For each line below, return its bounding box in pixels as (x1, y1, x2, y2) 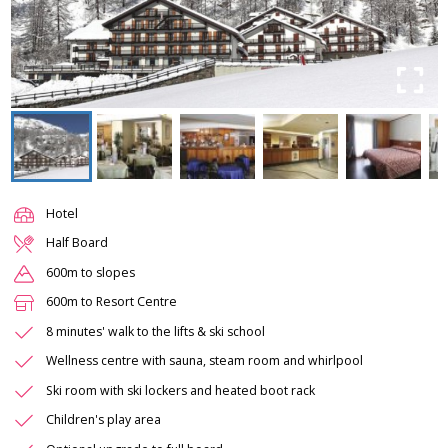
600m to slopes (46, 263, 135, 281)
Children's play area (46, 411, 161, 429)
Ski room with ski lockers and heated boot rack (46, 381, 315, 399)
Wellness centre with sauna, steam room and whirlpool (46, 352, 363, 370)
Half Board (46, 234, 108, 252)
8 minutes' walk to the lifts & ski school (46, 322, 265, 340)
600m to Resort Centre (46, 293, 177, 311)
